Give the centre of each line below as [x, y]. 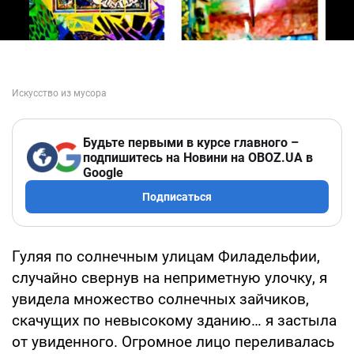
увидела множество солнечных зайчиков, [160, 299]
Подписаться [177, 196]
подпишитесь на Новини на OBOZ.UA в [198, 157]
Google [103, 172]
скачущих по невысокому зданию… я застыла [174, 320]
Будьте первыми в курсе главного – [191, 142]
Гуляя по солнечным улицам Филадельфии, [166, 256]
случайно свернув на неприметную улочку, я [169, 277]
